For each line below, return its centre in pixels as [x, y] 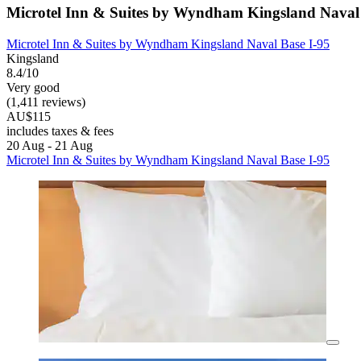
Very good [33, 88]
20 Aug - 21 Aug [50, 146]
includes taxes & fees [60, 131]
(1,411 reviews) [46, 102]
